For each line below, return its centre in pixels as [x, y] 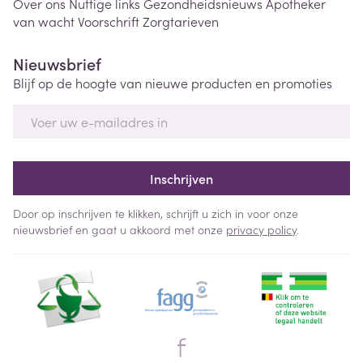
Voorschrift [109, 21]
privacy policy [261, 229]
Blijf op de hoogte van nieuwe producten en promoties [173, 83]
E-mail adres [51, 112]
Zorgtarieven [181, 21]
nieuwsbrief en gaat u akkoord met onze [120, 229]
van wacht [44, 21]
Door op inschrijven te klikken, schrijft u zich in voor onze [156, 213]
